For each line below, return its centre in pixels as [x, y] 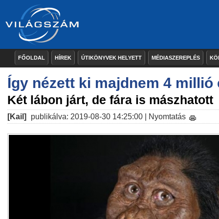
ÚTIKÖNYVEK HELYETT [111, 58]
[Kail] [17, 117]
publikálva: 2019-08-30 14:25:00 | [89, 117]
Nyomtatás [167, 117]
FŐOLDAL [32, 58]
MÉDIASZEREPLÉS [176, 58]
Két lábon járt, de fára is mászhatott [110, 100]
